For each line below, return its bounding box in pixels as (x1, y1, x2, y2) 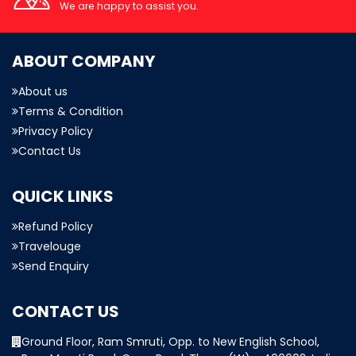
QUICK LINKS (12, 184, 114, 207)
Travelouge (18, 238, 81, 254)
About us (18, 83, 68, 99)
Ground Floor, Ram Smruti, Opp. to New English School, (21, 333, 319, 350)
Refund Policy (18, 218, 93, 234)
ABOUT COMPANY (12, 49, 155, 72)
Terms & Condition (18, 103, 123, 119)
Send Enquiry (18, 257, 89, 274)
